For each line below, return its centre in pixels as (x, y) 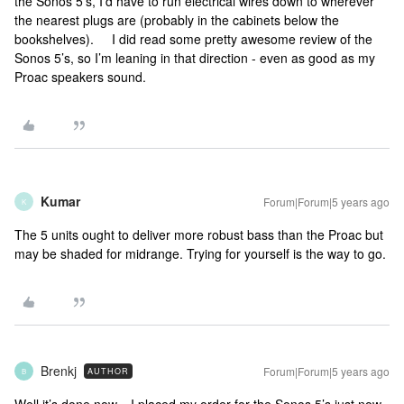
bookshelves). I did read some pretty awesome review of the (193, 39)
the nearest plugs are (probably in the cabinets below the (177, 20)
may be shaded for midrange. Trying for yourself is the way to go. (200, 253)
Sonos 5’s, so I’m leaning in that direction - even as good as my (195, 58)
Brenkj (59, 371)
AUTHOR (108, 371)
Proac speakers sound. (80, 77)
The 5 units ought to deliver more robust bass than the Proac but (199, 234)
